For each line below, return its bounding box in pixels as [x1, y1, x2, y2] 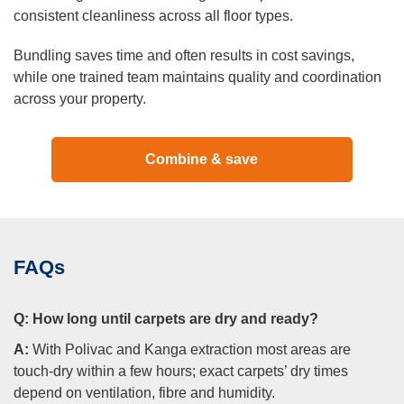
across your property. [14, 91, 146, 107]
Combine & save [145, 151, 259, 168]
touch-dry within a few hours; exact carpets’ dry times [14, 363, 348, 380]
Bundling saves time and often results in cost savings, [14, 48, 354, 64]
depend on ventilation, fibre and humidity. [14, 385, 275, 401]
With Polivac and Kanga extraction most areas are [29, 342, 351, 358]
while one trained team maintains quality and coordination [14, 69, 381, 86]
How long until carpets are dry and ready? [29, 311, 318, 327]
